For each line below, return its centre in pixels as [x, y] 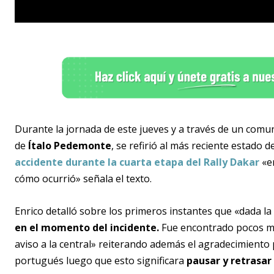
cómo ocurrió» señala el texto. [83, 179]
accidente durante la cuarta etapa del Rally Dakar [137, 162]
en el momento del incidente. [87, 228]
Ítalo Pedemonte [70, 146]
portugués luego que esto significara [101, 261]
